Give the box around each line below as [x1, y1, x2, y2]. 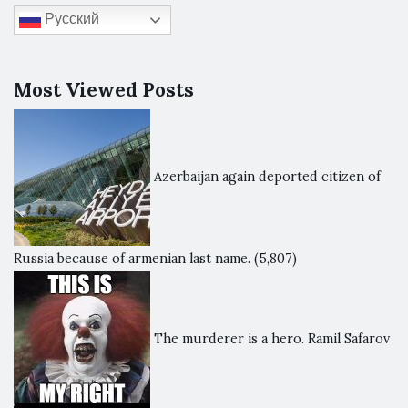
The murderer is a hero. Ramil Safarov [154, 330, 390, 347]
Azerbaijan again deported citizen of [154, 168, 381, 185]
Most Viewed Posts [14, 76, 194, 102]
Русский [41, 10, 99, 26]
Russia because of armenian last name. [14, 250, 250, 267]
